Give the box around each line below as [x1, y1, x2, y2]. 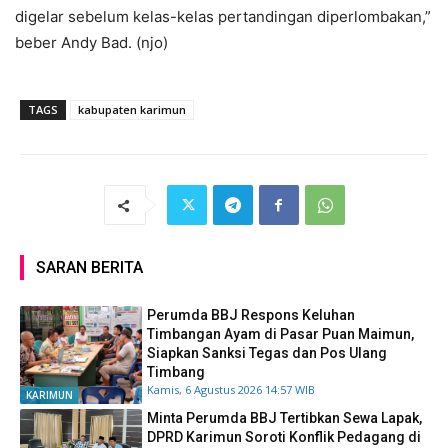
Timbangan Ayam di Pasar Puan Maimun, [147, 326, 415, 343]
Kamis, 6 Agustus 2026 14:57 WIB [147, 382, 316, 398]
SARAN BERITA [36, 258, 143, 278]
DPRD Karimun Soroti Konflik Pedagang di [147, 428, 422, 445]
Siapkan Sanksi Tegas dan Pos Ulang [147, 345, 388, 362]
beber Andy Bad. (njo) [15, 33, 168, 53]
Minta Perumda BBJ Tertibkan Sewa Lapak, [147, 409, 423, 426]
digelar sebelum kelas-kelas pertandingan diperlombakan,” [15, 7, 431, 27]
